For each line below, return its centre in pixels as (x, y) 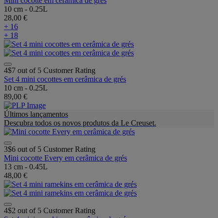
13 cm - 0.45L (26, 166)
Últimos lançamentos (36, 114)
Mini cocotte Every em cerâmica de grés (65, 158)
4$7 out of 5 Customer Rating (50, 70)
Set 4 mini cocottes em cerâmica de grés (65, 79)
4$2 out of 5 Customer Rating (50, 210)
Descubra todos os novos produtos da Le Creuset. (80, 123)
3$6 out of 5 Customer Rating (50, 149)
